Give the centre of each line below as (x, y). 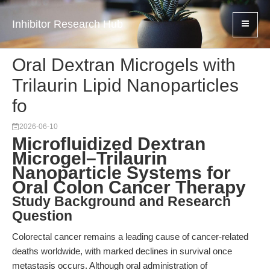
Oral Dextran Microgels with (124, 65)
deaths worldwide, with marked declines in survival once (122, 251)
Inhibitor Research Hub (67, 24)
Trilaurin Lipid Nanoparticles (125, 85)
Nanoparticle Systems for (121, 173)
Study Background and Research (121, 202)
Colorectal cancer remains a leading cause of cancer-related (130, 237)
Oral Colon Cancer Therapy (129, 187)
